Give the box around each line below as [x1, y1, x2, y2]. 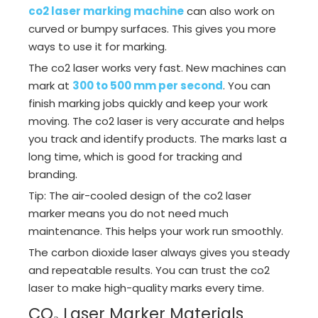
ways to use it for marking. [28, 39, 167, 55]
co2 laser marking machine [28, 4, 184, 19]
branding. [28, 167, 77, 182]
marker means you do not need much [28, 206, 229, 221]
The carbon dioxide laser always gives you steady [28, 245, 290, 261]
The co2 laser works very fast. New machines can [28, 60, 286, 76]
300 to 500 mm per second [72, 78, 223, 94]
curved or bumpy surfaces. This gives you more [28, 21, 276, 37]
